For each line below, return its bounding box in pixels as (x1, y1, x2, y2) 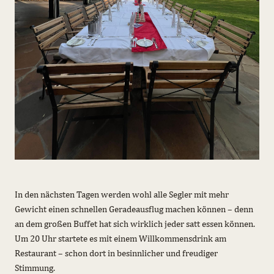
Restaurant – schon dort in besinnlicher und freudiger (15, 247, 218, 258)
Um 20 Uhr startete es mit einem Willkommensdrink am (15, 232, 226, 243)
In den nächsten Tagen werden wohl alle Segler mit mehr (15, 188, 229, 199)
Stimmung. (15, 262, 55, 273)
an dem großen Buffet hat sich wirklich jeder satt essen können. (15, 218, 255, 229)
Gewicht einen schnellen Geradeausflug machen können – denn (15, 203, 253, 214)
